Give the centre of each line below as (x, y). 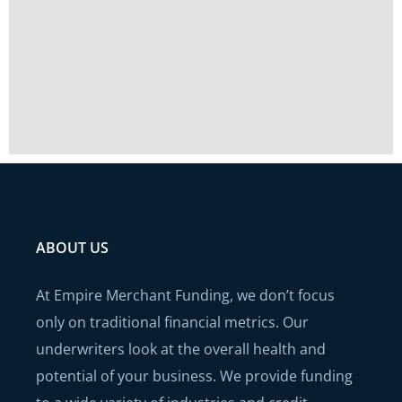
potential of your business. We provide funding (194, 376)
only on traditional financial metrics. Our (172, 322)
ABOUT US (72, 247)
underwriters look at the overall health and (181, 349)
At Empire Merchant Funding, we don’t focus (185, 295)
